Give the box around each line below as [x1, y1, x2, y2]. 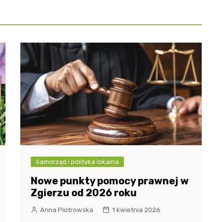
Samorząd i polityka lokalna [35, 158, 119, 166]
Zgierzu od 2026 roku [30, 186, 137, 199]
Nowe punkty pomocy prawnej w [30, 174, 189, 187]
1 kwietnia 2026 [111, 206, 161, 214]
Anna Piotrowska [40, 206, 93, 214]
